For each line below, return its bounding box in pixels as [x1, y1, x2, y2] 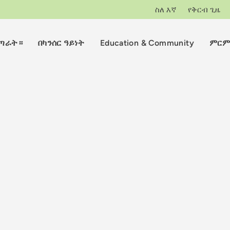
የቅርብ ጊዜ [188, 5, 221, 14]
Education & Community [100, 37, 195, 48]
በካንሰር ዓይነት [37, 37, 85, 48]
